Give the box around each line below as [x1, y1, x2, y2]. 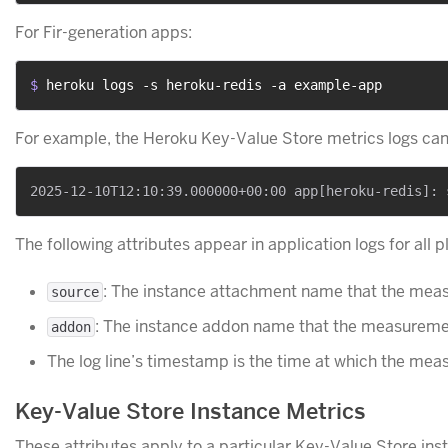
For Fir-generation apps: [15, 22, 192, 44]
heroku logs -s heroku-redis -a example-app [46, 77, 382, 94]
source [51, 284, 99, 301]
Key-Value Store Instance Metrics [15, 397, 366, 426]
